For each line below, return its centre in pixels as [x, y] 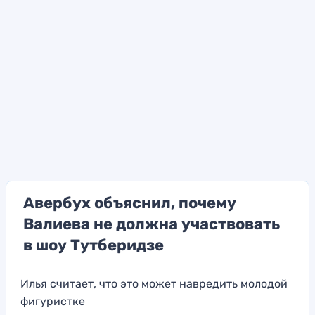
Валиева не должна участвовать [152, 224]
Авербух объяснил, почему [130, 203]
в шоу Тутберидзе [94, 245]
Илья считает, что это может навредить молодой [154, 284]
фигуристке [53, 302]
